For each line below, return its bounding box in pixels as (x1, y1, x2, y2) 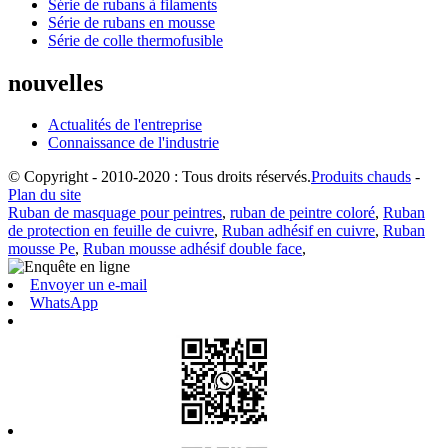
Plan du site (8, 186, 81, 204)
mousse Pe (8, 240, 75, 258)
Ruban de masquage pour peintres (8, 204, 222, 222)
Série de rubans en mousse (48, 13, 215, 31)
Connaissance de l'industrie (48, 134, 219, 152)
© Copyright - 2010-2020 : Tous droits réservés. (8, 168, 311, 186)
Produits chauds (311, 168, 411, 186)
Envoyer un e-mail (30, 276, 147, 294)
